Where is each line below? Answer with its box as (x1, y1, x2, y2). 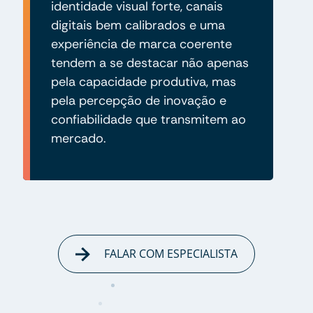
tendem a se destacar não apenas (50, 54, 249, 71)
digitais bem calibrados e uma (50, 16, 225, 34)
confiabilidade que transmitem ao (50, 110, 246, 128)
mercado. (50, 129, 106, 147)
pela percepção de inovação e (50, 92, 226, 109)
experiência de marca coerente (50, 35, 232, 52)
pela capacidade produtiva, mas (50, 73, 236, 90)
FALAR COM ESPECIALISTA (101, 245, 238, 261)
